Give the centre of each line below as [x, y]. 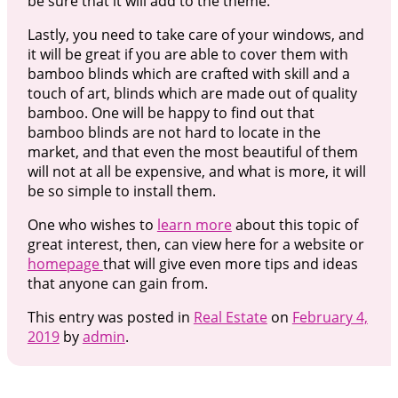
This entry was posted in [110, 317]
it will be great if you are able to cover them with [187, 54]
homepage [65, 263]
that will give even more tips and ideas [230, 263]
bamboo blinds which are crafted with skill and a [188, 73]
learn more [194, 224]
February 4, [330, 317]
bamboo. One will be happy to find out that [171, 112]
